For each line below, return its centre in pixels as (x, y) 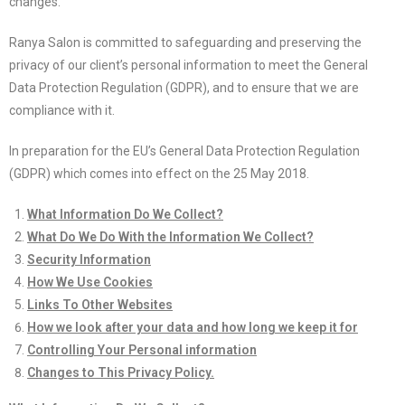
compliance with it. (62, 110)
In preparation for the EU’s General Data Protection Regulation (184, 151)
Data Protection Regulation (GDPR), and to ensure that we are (184, 88)
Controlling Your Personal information (142, 350)
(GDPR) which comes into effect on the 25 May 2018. (159, 174)
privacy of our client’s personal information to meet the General (188, 65)
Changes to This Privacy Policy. (121, 372)
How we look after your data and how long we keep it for (193, 327)
